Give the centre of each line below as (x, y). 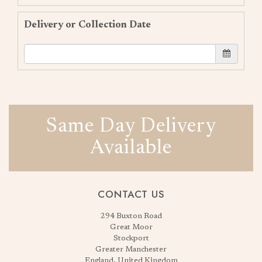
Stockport (131, 238)
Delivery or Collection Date (87, 26)
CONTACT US (131, 194)
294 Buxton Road (131, 216)
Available (131, 148)
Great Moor (131, 227)
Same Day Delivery (131, 127)
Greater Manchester (131, 249)
